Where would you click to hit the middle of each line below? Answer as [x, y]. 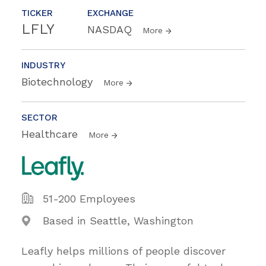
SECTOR [39, 118]
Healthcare [51, 134]
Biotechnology [59, 82]
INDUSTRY [43, 66]
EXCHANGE [110, 13]
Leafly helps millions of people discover [123, 251]
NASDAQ [111, 30]
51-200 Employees [89, 199]
